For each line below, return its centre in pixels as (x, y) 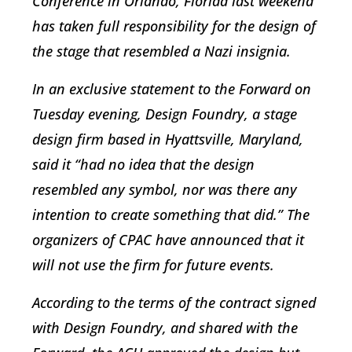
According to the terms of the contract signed (174, 302)
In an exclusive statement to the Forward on (172, 89)
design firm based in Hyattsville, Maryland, (168, 139)
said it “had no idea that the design (143, 164)
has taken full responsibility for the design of (174, 26)
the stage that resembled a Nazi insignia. (161, 51)
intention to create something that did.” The (171, 214)
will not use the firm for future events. (153, 265)
